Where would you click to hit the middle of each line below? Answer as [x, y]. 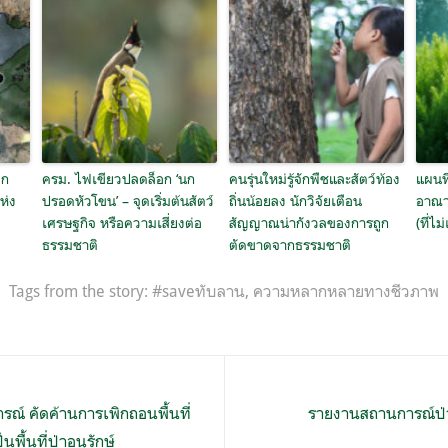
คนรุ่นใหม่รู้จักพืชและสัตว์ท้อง [314, 179]
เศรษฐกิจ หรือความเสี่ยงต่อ [121, 223]
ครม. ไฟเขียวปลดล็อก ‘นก [118, 179]
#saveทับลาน [198, 291]
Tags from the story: [80, 291]
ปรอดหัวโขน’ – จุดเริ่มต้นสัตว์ [127, 201]
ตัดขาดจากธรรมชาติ [289, 245]
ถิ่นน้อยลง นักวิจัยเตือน [295, 201]
